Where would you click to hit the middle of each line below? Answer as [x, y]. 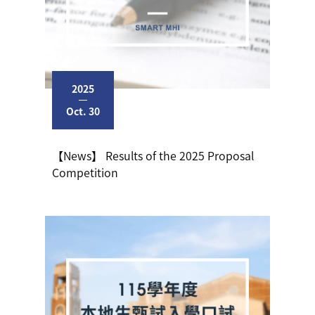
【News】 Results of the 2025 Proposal [153, 155]
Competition [85, 172]
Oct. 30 [83, 111]
